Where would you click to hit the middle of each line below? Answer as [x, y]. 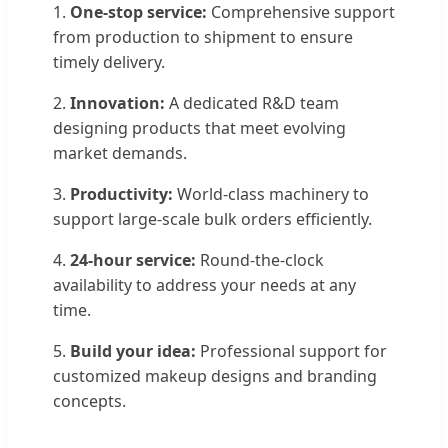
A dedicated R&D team [252, 103]
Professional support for [291, 351]
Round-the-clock [260, 260]
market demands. [120, 153]
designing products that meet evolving [199, 128]
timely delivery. [109, 62]
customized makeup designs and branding [215, 376]
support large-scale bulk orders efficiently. [212, 219]
